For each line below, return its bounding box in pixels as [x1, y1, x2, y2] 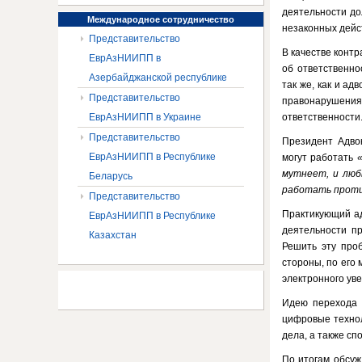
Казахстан [89, 229, 137, 241]
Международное [87, 15, 160, 24]
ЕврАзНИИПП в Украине [89, 112, 201, 123]
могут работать [282, 152, 357, 163]
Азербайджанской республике [89, 72, 227, 83]
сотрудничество [160, 15, 234, 24]
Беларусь [89, 170, 133, 182]
